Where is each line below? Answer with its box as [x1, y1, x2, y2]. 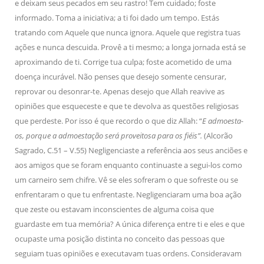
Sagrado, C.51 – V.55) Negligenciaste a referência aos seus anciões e [15, 145, 247, 156]
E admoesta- [202, 115, 243, 126]
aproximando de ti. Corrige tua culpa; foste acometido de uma [15, 57, 232, 67]
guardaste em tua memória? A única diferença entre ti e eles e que [15, 219, 245, 229]
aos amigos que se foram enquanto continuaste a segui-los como [15, 160, 242, 170]
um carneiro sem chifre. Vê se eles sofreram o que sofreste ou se [15, 174, 238, 185]
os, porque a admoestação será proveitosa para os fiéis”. [15, 130, 204, 141]
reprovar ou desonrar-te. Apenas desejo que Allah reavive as [15, 86, 225, 97]
